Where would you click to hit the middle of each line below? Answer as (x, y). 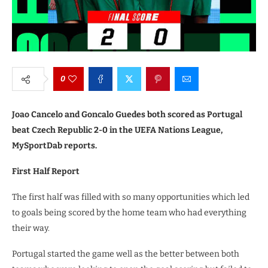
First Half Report (46, 171)
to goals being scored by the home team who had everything (129, 213)
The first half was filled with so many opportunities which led (131, 197)
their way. (31, 228)
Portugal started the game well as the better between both (126, 254)
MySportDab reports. (54, 146)
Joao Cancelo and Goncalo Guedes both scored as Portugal (127, 115)
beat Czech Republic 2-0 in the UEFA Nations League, (117, 130)
